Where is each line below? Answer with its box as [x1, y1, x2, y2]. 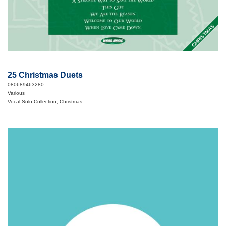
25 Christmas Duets [8, 71, 83, 79]
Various [8, 90, 25, 96]
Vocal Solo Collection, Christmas [8, 99, 82, 104]
